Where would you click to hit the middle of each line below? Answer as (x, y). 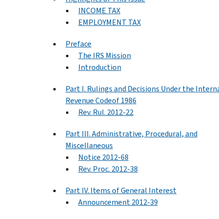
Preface (78, 44)
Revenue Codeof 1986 (101, 100)
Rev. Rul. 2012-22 (106, 112)
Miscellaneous (89, 145)
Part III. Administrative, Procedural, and (131, 133)
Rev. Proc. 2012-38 (108, 169)
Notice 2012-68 (103, 157)
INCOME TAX (99, 10)
